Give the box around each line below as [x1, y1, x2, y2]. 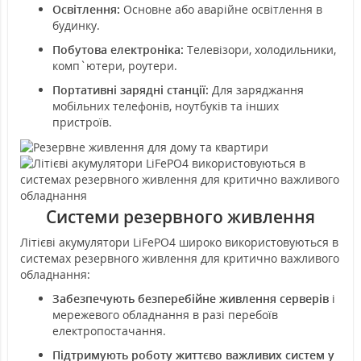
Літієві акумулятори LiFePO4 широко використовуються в [20, 234, 338, 251]
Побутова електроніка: [52, 41, 187, 57]
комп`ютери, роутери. [52, 57, 177, 73]
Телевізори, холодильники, [187, 41, 336, 57]
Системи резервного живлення [46, 205, 315, 229]
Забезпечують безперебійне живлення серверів [52, 291, 329, 307]
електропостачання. [52, 323, 166, 339]
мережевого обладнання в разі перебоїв [52, 307, 278, 323]
